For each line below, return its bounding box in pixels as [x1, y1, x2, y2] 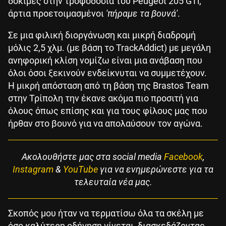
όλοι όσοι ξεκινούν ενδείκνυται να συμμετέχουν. [8, 67, 207, 78]
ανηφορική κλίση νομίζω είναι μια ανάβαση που [8, 54, 202, 66]
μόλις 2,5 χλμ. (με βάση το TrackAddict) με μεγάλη [8, 42, 211, 53]
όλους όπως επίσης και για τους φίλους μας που [8, 105, 207, 116]
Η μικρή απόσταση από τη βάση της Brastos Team [8, 80, 209, 91]
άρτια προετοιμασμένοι [8, 8, 106, 19]
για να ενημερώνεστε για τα [98, 163, 213, 175]
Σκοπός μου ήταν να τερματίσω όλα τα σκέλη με [8, 207, 204, 218]
